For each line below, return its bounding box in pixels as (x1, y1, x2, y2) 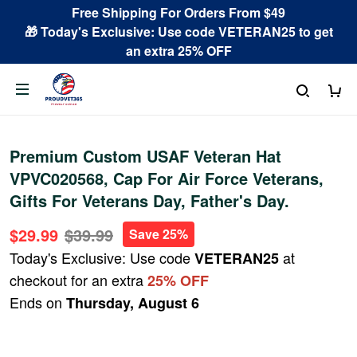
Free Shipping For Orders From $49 (72, 3, 285, 22)
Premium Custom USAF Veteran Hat (10, 144, 281, 167)
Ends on (10, 292, 66, 312)
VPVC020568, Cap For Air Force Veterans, (10, 167, 324, 190)
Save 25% (129, 225, 188, 243)
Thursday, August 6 (66, 292, 199, 313)
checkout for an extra (10, 269, 147, 290)
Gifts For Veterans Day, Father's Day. (10, 189, 289, 212)
